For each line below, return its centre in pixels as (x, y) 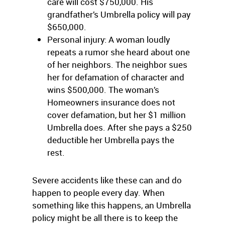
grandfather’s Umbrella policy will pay (119, 14)
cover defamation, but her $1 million (117, 115)
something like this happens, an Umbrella (111, 205)
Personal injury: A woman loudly (109, 39)
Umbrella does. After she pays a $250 (120, 127)
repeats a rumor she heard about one (119, 52)
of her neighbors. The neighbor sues (117, 65)
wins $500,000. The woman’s (103, 90)
